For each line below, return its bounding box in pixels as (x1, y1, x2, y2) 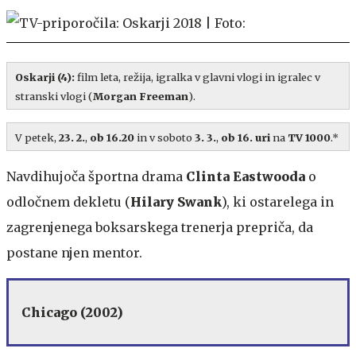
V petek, (15, 130, 59, 144)
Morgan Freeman (93, 89, 188, 103)
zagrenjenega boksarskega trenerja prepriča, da (6, 219, 313, 235)
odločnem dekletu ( (6, 193, 130, 210)
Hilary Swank (130, 193, 222, 210)
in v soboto (134, 130, 195, 144)
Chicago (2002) (21, 304, 123, 320)
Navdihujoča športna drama (6, 168, 186, 184)
